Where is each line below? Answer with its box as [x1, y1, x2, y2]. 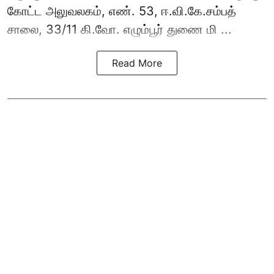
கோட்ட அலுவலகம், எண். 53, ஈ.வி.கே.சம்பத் [7, 3, 236, 18]
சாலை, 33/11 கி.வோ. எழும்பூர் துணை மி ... [7, 21, 232, 37]
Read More [112, 56, 162, 69]
